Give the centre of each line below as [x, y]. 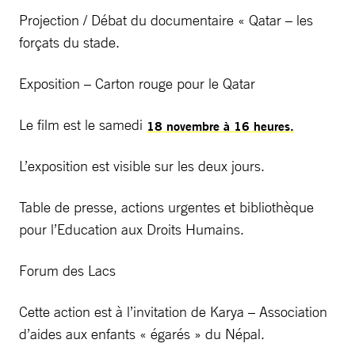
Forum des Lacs [67, 270]
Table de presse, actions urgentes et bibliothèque [166, 207]
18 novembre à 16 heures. [220, 126]
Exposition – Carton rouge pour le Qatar [137, 83]
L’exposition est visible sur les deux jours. [142, 166]
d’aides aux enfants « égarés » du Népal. [142, 334]
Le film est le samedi [83, 124]
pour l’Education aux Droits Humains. [132, 229]
